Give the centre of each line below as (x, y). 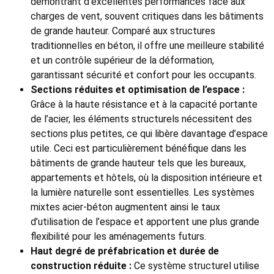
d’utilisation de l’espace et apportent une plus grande (145, 222)
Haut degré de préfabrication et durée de (125, 251)
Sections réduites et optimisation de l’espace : (138, 90)
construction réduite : (81, 266)
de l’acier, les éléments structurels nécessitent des (141, 119)
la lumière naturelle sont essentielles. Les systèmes (143, 193)
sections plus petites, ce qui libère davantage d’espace (149, 134)
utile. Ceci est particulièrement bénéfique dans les (139, 149)
